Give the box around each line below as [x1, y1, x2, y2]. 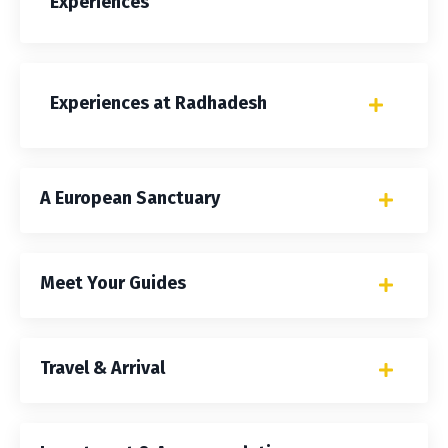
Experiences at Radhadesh [50, 91, 267, 114]
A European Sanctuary [40, 186, 220, 209]
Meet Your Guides [40, 271, 186, 294]
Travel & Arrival [40, 356, 165, 379]
